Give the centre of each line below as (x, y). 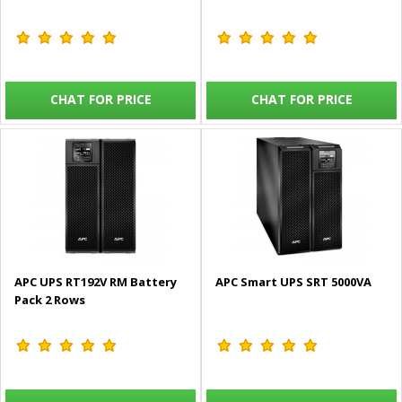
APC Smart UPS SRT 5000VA (293, 282)
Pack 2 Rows (50, 300)
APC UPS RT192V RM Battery (96, 282)
